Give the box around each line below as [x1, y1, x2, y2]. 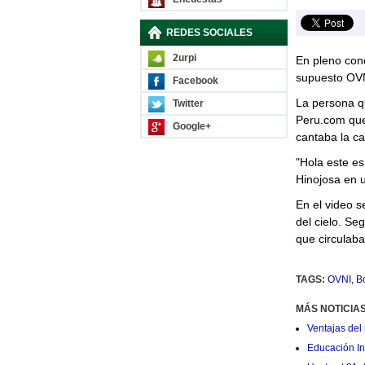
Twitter [172, 98, 204, 109]
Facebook [172, 75, 218, 86]
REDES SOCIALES [165, 27, 253, 38]
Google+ [172, 121, 211, 132]
